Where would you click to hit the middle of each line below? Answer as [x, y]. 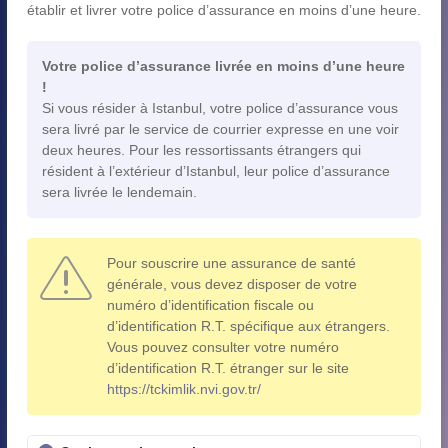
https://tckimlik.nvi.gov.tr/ [184, 388]
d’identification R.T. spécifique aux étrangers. [248, 325]
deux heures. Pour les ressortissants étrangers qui [201, 149]
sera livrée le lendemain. [119, 191]
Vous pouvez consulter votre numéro [223, 346]
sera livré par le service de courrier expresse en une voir [220, 128]
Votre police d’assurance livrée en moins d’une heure [223, 65]
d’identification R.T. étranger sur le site [228, 367]
